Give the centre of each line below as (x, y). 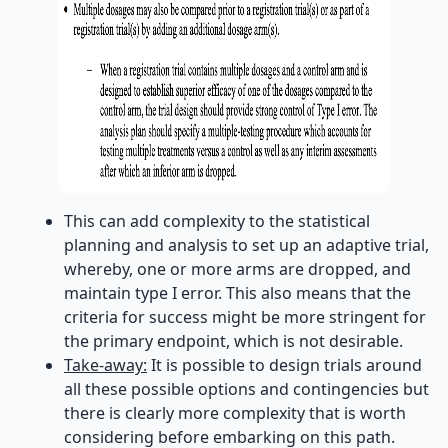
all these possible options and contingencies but (246, 389)
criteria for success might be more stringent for (245, 317)
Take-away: (105, 365)
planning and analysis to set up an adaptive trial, (246, 245)
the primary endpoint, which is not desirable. (233, 341)
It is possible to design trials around (284, 365)
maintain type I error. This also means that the (237, 293)
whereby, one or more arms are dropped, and (237, 269)
